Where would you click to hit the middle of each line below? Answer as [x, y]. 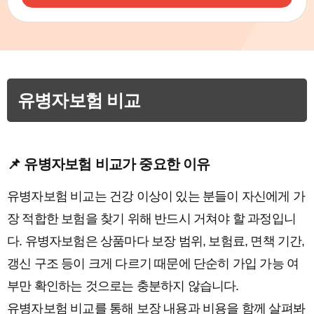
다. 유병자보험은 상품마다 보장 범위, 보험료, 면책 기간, [156, 241]
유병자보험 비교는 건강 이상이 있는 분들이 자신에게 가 [156, 196]
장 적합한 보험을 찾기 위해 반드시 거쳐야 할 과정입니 [152, 219]
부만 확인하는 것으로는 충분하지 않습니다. [123, 286]
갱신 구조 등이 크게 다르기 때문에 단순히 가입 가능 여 [153, 264]
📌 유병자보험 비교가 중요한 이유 [109, 164]
